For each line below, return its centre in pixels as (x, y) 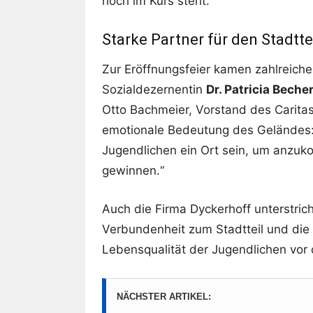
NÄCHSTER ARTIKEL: (164, 296)
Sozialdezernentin (154, 89)
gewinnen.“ (133, 170)
